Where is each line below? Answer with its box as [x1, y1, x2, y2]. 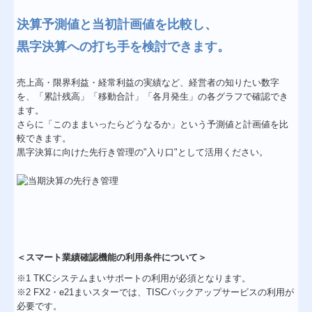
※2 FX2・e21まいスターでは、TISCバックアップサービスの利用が [17, 286, 295, 297]
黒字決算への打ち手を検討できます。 [17, 40, 231, 54]
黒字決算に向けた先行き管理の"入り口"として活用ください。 [17, 147, 269, 158]
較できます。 [17, 133, 72, 144]
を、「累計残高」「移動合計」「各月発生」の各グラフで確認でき [17, 91, 289, 102]
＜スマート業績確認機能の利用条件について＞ [17, 251, 208, 263]
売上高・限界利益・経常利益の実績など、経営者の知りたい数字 [17, 77, 280, 88]
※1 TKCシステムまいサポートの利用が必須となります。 [17, 272, 251, 283]
